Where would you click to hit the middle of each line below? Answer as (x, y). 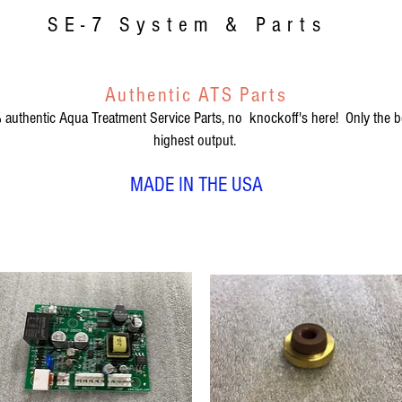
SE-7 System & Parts (187, 25)
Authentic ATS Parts (196, 96)
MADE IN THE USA (196, 185)
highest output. (196, 141)
